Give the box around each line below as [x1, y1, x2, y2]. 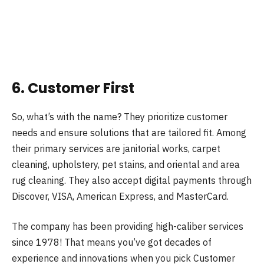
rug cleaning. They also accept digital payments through [12, 174, 252, 186]
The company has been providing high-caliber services [12, 220, 243, 233]
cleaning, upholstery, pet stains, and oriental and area [12, 158, 240, 170]
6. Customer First [12, 78, 134, 98]
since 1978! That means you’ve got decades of [12, 236, 212, 249]
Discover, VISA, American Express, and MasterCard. [12, 190, 229, 202]
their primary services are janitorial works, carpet [12, 142, 220, 154]
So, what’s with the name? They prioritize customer [12, 110, 227, 123]
